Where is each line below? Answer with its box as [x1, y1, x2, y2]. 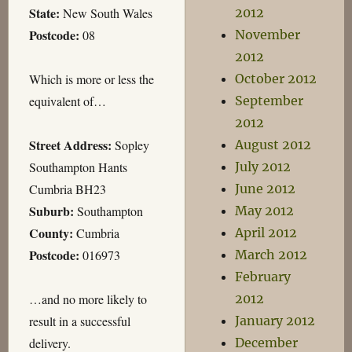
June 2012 [235, 181, 296, 196]
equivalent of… [28, 92, 106, 109]
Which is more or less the [28, 70, 154, 87]
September [235, 93, 304, 108]
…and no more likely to [28, 290, 147, 307]
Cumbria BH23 [28, 180, 106, 197]
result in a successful [28, 312, 130, 329]
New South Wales [59, 4, 152, 21]
